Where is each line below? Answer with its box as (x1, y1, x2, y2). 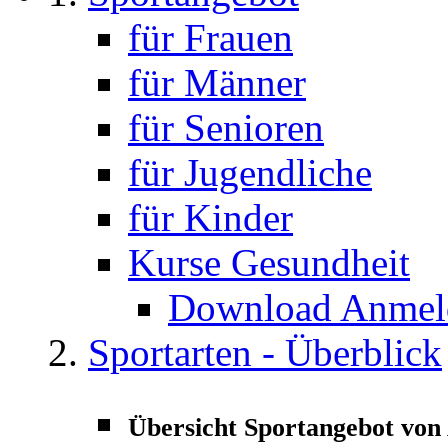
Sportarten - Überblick (88, 331, 442, 375)
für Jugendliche (128, 151, 372, 195)
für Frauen (128, 16, 293, 60)
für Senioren (128, 106, 324, 150)
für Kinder (128, 196, 293, 240)
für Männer (128, 61, 306, 105)
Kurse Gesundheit (128, 241, 410, 285)
